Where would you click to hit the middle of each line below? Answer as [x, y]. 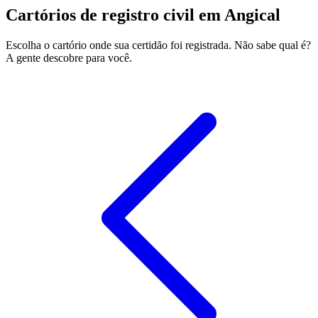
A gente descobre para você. [69, 58]
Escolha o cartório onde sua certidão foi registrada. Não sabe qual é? [158, 45]
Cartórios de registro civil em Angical [143, 15]
